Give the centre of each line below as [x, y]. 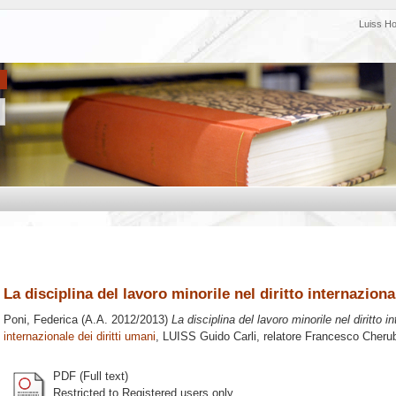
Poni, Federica [41, 320]
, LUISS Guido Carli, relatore [230, 337]
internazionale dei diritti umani [80, 337]
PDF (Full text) [91, 376]
